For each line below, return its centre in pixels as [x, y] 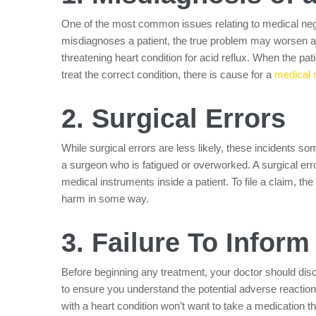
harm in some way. [105, 199]
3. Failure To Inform [186, 243]
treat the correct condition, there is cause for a [168, 75]
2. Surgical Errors [174, 119]
